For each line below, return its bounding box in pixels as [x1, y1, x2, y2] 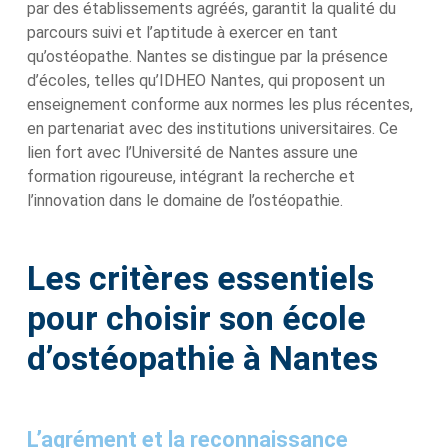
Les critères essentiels [27, 259, 374, 298]
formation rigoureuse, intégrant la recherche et [27, 167, 355, 186]
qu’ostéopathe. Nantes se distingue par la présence [27, 47, 388, 66]
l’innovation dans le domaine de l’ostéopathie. [27, 191, 343, 210]
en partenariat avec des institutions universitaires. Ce [27, 119, 398, 138]
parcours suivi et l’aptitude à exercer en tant [27, 23, 338, 42]
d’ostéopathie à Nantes [27, 339, 378, 378]
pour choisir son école [27, 299, 366, 338]
